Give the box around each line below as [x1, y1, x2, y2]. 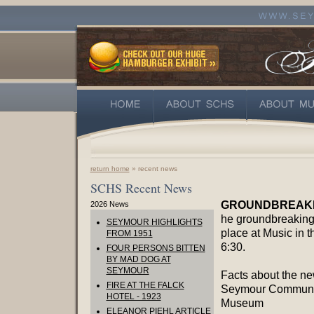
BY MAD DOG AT [106, 254, 171, 264]
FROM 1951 [106, 228, 153, 238]
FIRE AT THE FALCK [106, 280, 184, 290]
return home [90, 165, 130, 172]
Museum [220, 297, 264, 309]
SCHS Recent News [90, 179, 192, 196]
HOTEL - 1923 [106, 292, 161, 301]
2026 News [90, 200, 129, 208]
